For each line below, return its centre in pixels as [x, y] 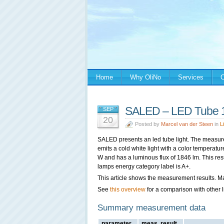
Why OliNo [145, 77]
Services [191, 77]
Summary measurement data [151, 208]
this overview [128, 189]
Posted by [148, 124]
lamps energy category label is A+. [144, 166]
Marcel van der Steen [187, 124]
